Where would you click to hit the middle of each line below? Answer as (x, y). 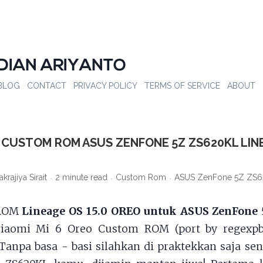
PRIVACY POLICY (105, 85)
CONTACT (47, 85)
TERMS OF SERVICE (182, 85)
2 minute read (81, 177)
